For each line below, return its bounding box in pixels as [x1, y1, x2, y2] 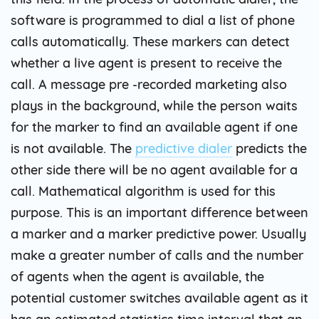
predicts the [232, 140, 307, 157]
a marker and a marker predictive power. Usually [11, 225, 306, 242]
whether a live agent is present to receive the [11, 54, 282, 71]
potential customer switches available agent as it [11, 289, 308, 306]
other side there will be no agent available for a [11, 161, 298, 178]
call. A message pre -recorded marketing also [11, 75, 287, 93]
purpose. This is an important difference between [11, 204, 308, 221]
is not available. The [11, 140, 135, 157]
